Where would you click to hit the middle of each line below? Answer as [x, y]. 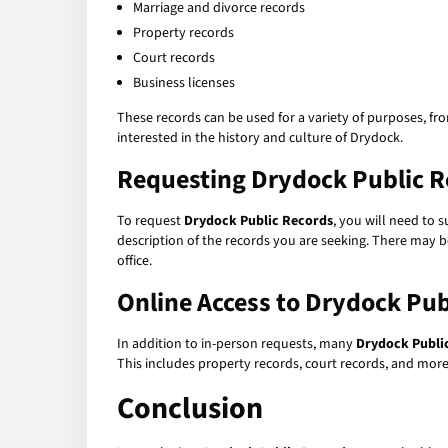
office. [134, 261]
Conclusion [190, 409]
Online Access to [211, 303]
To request [150, 221]
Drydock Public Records [258, 221]
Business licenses [184, 83]
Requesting [184, 180]
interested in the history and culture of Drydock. [260, 138]
